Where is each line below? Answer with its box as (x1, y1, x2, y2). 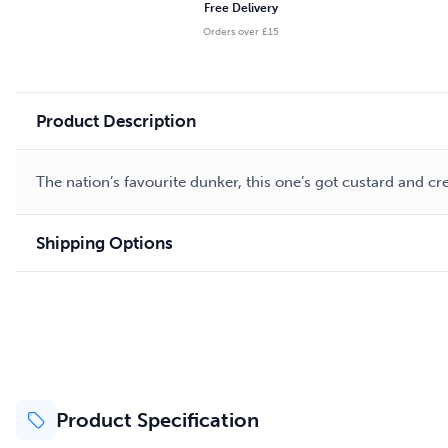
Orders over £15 (203, 26, 280, 38)
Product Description (36, 111, 196, 131)
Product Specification (56, 408, 259, 432)
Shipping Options (36, 233, 173, 253)
